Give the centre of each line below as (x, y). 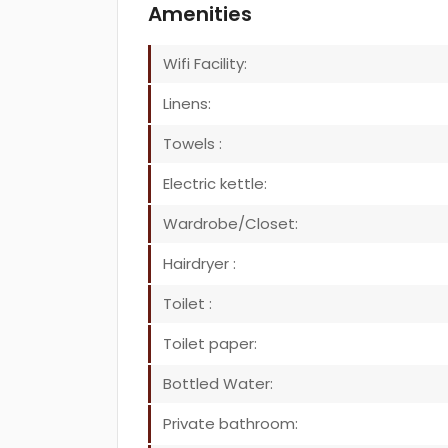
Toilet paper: (210, 343)
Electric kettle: (215, 183)
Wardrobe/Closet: (230, 223)
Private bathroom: (230, 423)
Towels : (192, 143)
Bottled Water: (218, 383)
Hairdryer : (199, 263)
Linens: (187, 103)
